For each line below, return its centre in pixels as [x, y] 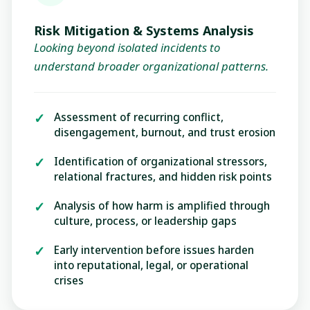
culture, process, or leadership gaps [145, 221]
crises [69, 281]
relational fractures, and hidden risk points [163, 177]
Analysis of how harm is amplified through [162, 206]
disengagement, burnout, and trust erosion [165, 133]
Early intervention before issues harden [154, 250]
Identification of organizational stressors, [161, 162]
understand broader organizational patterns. [151, 66]
